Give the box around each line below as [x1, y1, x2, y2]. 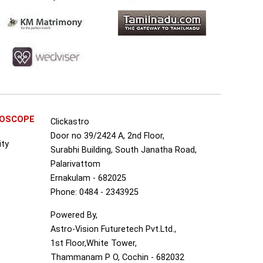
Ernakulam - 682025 [50, 173, 126, 184]
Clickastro [50, 117, 89, 127]
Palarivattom [50, 159, 100, 170]
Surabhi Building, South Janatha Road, [50, 145, 197, 156]
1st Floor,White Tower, [50, 238, 137, 249]
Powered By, [50, 210, 97, 221]
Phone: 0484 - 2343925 [50, 187, 139, 198]
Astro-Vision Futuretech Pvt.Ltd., [50, 224, 176, 235]
